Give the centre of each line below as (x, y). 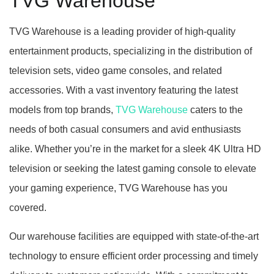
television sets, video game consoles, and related (116, 71)
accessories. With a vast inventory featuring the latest (124, 91)
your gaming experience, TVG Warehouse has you (118, 188)
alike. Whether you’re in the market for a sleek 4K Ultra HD (135, 149)
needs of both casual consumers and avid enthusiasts (125, 130)
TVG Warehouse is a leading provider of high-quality (122, 32)
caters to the (215, 110)
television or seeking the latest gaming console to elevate (133, 169)
